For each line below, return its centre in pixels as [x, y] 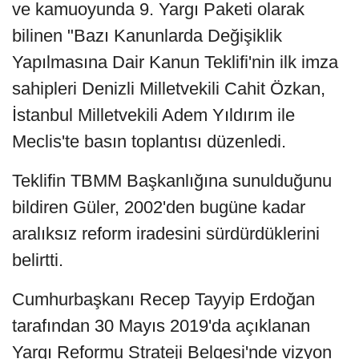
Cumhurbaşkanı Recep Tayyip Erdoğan [163, 299]
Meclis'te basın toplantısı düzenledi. [149, 141]
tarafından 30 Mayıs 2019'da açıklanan [161, 325]
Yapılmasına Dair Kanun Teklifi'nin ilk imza [175, 62]
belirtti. [38, 260]
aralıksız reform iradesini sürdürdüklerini [166, 233]
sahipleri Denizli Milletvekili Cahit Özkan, [169, 88]
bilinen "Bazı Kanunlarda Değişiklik [147, 35]
